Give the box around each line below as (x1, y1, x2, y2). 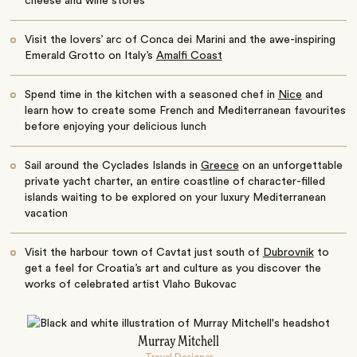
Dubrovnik (262, 246, 314, 258)
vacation (24, 207, 68, 219)
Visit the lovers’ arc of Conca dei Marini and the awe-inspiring (24, 33, 335, 45)
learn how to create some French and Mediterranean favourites (24, 104, 346, 116)
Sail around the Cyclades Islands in (24, 159, 201, 171)
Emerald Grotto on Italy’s (24, 49, 156, 61)
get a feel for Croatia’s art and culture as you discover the (24, 262, 321, 274)
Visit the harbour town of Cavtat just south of (24, 246, 263, 258)
